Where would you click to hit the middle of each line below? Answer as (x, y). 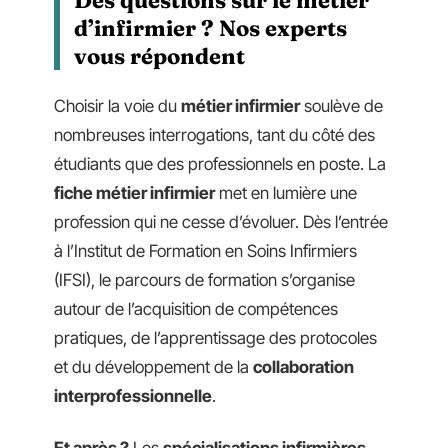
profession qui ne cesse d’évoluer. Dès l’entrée (221, 222)
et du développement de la (153, 367)
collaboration (303, 367)
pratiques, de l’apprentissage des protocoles (215, 338)
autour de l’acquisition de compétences (196, 309)
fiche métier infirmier (134, 193)
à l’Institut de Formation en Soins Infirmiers (205, 251)
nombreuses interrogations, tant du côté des (214, 135)
